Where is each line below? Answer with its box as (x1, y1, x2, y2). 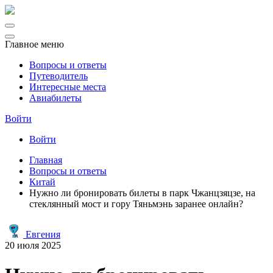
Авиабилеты (29, 93, 82, 103)
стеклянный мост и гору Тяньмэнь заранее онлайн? (29, 199, 243, 209)
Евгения (23, 229, 60, 239)
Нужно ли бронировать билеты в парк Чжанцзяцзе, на (29, 188, 255, 198)
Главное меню (5, 39, 64, 49)
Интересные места (29, 82, 106, 92)
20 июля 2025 (5, 240, 61, 250)
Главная (29, 155, 62, 165)
